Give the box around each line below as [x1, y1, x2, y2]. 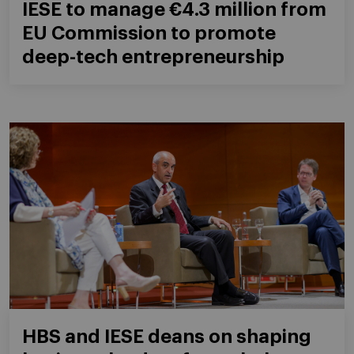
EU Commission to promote [22, 24, 276, 43]
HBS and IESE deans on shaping [22, 327, 311, 347]
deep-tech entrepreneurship [22, 47, 284, 67]
